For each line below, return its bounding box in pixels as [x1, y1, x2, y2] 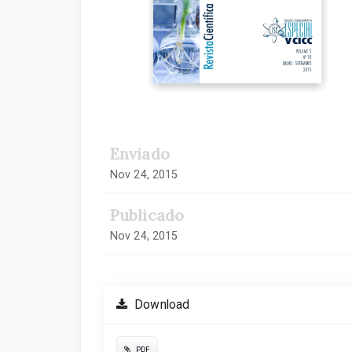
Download [131, 298, 190, 313]
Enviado [110, 144, 170, 164]
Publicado [110, 205, 184, 225]
